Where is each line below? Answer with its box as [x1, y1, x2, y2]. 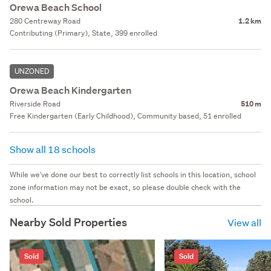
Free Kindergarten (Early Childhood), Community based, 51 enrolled [10, 110, 241, 121]
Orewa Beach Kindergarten [10, 83, 131, 97]
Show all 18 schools [10, 142, 97, 155]
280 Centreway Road [10, 15, 80, 26]
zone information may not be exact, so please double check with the [10, 181, 241, 192]
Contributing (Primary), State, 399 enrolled [10, 27, 157, 38]
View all [227, 215, 261, 229]
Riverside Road [10, 98, 60, 109]
